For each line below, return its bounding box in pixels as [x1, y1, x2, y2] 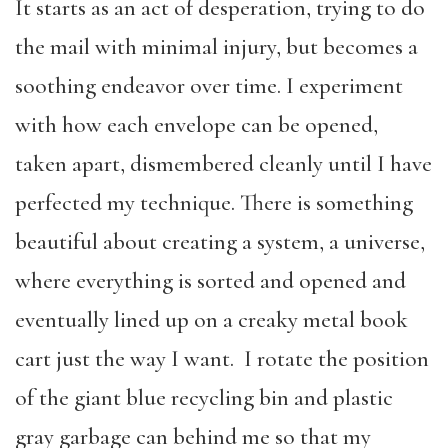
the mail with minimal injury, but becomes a [15, 32, 418, 61]
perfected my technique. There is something [15, 188, 413, 217]
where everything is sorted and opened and [15, 266, 406, 295]
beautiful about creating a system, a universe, [15, 227, 425, 256]
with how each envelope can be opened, [15, 110, 378, 139]
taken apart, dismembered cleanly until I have [15, 149, 432, 178]
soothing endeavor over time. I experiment [15, 71, 403, 100]
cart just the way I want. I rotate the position [15, 344, 429, 373]
